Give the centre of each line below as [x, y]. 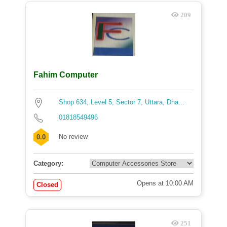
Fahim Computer [66, 75]
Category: [48, 163]
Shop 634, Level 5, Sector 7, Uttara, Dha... [122, 102]
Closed [47, 185]
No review [73, 137]
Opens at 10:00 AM [165, 183]
